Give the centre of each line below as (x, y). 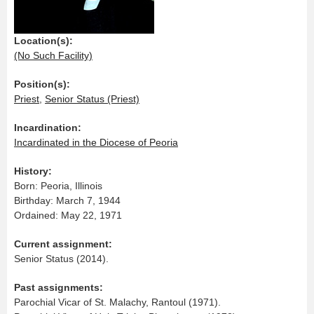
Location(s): (43, 40)
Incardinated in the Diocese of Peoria (96, 142)
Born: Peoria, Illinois (58, 185)
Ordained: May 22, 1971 (68, 215)
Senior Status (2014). (61, 258)
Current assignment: (63, 244)
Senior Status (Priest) (92, 98)
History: (33, 171)
